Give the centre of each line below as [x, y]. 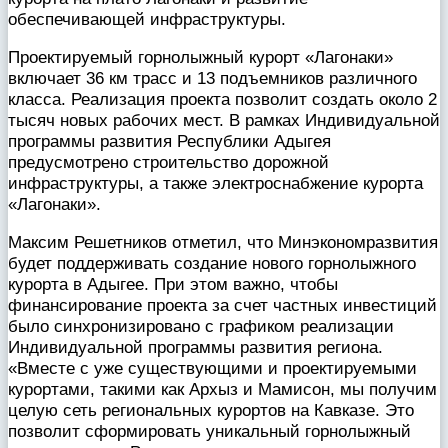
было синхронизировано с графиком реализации [201, 326]
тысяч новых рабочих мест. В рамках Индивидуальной [224, 120]
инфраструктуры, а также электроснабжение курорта [215, 183]
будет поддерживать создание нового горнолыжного [212, 263]
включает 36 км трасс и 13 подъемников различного [212, 78]
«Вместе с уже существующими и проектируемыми [212, 368]
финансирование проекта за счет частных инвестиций [222, 305]
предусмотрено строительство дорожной [168, 162]
